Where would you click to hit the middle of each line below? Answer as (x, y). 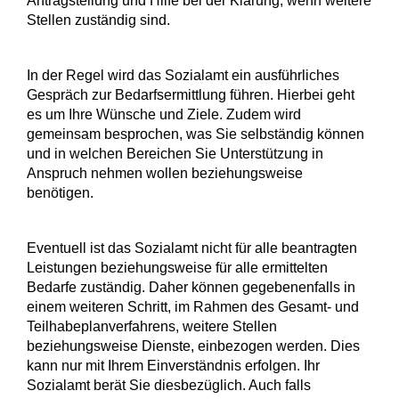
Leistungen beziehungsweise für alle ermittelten (177, 268)
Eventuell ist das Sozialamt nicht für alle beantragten (192, 248)
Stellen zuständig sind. (98, 20)
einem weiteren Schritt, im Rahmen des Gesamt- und (193, 307)
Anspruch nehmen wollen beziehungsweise (165, 173)
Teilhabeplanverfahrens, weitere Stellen (152, 326)
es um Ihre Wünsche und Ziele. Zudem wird (164, 114)
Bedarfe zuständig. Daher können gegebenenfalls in (191, 287)
